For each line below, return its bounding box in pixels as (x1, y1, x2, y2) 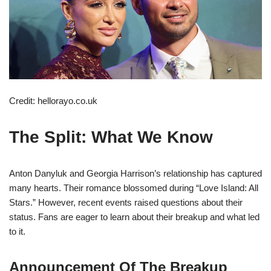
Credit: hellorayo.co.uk (9, 96, 97, 106)
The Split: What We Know (9, 128, 213, 147)
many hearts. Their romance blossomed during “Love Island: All (9, 183, 258, 194)
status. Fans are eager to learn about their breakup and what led (9, 212, 260, 223)
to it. (9, 226, 25, 237)
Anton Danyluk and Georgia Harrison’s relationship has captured (9, 168, 262, 179)
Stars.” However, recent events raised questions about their (9, 197, 243, 208)
